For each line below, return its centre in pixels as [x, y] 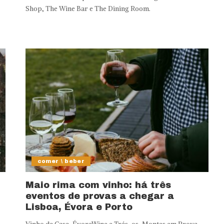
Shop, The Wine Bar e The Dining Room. [88, 8]
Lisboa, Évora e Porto [79, 207]
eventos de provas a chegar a [99, 196]
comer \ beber [61, 161]
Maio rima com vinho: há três [98, 185]
